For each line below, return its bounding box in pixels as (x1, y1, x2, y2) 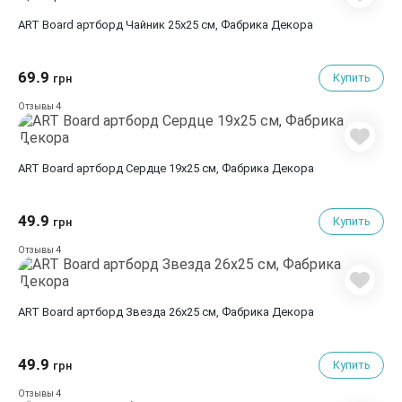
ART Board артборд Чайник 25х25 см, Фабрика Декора (76, 18, 313, 31)
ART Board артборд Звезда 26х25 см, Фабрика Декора (18, 305, 314, 319)
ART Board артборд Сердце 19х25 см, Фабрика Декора (76, 162, 314, 175)
